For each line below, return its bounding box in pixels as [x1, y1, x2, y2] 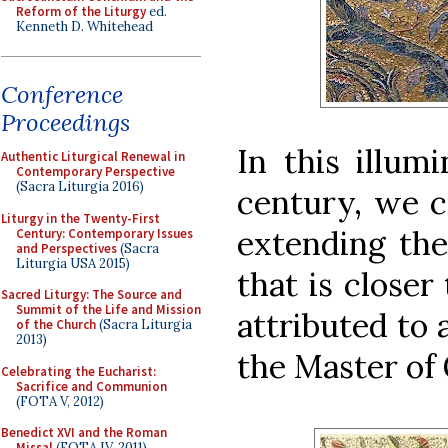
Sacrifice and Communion [16, 377, 167, 395]
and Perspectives [16, 239, 117, 257]
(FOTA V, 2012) [16, 392, 104, 410]
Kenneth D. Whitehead [16, 17, 153, 35]
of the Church [16, 316, 96, 333]
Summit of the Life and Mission [16, 301, 201, 318]
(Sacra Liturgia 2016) [16, 178, 144, 195]
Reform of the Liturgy [16, 2, 146, 20]
